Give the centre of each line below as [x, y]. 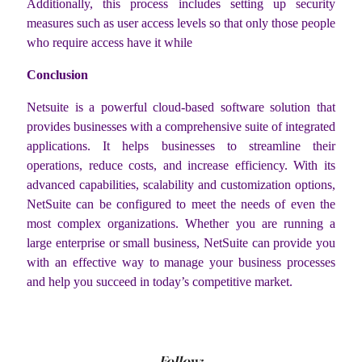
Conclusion [57, 74]
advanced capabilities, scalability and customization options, [181, 184]
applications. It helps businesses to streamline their [181, 145]
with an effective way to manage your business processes [181, 262]
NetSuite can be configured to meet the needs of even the [181, 204]
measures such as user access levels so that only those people [181, 23]
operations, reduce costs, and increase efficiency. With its [181, 165]
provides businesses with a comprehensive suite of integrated [181, 126]
